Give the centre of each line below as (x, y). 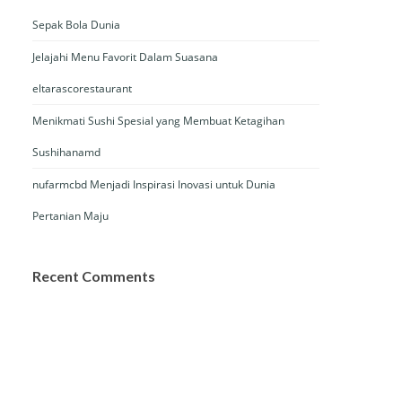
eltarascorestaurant (82, 88)
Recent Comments (94, 276)
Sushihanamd (66, 152)
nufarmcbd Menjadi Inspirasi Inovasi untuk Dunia (154, 184)
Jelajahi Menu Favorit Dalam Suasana (125, 57)
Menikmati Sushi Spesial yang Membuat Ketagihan (158, 121)
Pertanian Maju (70, 216)
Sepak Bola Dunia (76, 25)
